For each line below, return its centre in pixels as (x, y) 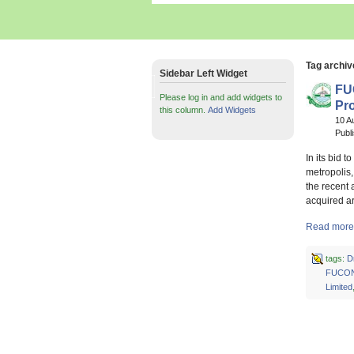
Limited (339, 287)
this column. (184, 110)
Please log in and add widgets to (221, 97)
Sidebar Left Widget (203, 73)
